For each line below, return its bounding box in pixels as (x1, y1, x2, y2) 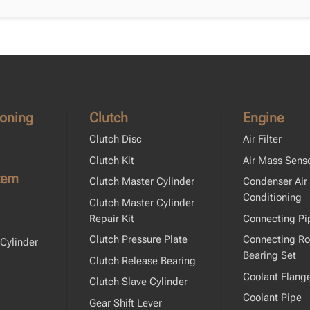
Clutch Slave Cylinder (89, 275, 188, 289)
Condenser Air (242, 175, 307, 188)
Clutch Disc (89, 133, 143, 146)
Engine (242, 109, 284, 127)
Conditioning (242, 191, 302, 204)
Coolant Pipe (242, 291, 302, 304)
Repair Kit (89, 212, 135, 225)
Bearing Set (242, 249, 296, 262)
